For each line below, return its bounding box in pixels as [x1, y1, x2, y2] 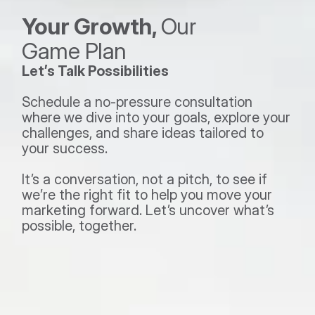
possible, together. [22, 217, 137, 234]
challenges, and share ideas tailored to [22, 124, 264, 141]
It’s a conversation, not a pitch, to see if [22, 171, 268, 188]
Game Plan [22, 37, 132, 65]
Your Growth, [22, 13, 161, 40]
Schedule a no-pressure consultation [22, 94, 253, 110]
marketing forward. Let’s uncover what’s [22, 202, 275, 219]
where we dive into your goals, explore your [22, 109, 291, 126]
